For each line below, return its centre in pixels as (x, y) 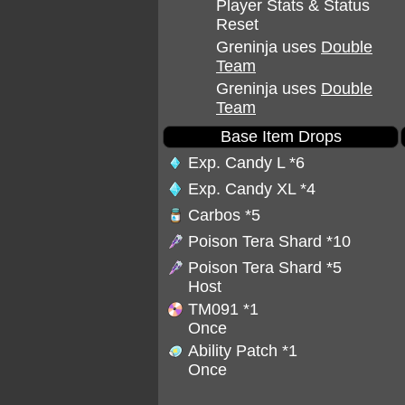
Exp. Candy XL (244, 189)
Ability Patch (235, 351)
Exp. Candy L (239, 163)
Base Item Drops (281, 137)
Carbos (217, 215)
